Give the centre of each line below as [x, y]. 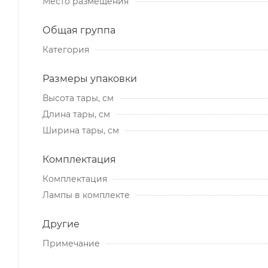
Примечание [71, 243]
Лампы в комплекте [86, 195]
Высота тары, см [78, 98]
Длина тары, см [76, 114]
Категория [66, 49]
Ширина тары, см [81, 130]
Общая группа [79, 30]
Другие [61, 224]
